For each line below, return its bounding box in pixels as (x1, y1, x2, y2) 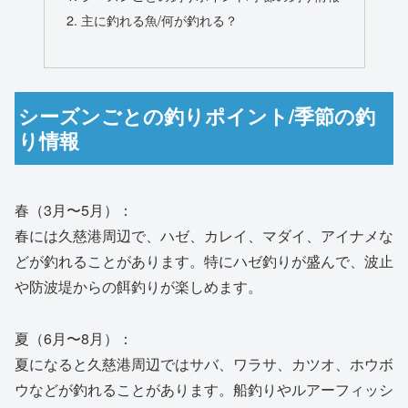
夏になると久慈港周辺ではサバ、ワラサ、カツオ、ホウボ (15, 352, 393, 374)
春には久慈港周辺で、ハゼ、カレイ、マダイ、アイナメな (15, 225, 393, 247)
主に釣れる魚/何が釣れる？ (80, 10, 238, 30)
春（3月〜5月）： (15, 199, 133, 221)
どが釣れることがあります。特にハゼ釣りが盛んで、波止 (15, 250, 393, 272)
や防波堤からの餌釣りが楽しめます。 (15, 276, 262, 298)
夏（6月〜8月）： (15, 327, 133, 349)
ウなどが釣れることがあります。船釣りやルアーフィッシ (15, 378, 393, 400)
